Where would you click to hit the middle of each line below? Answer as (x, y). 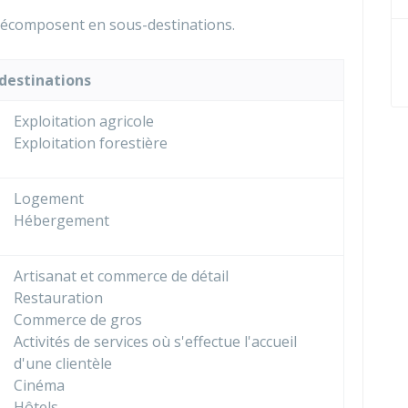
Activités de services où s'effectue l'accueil (155, 342)
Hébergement (61, 220)
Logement (49, 199)
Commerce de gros (78, 320)
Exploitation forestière (91, 143)
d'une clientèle (63, 363)
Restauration (58, 298)
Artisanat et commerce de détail (121, 276)
